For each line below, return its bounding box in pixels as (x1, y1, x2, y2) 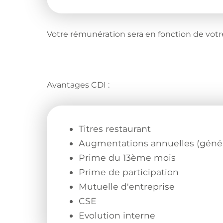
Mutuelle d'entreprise (79, 181, 175, 192)
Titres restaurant (79, 123, 151, 134)
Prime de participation (79, 167, 179, 178)
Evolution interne (79, 210, 158, 221)
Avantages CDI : (47, 80, 110, 90)
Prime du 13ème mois (79, 152, 176, 163)
